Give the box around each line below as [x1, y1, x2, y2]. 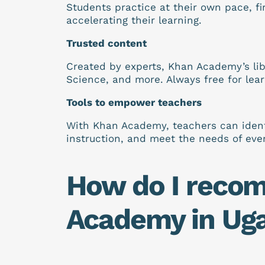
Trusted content [66, 37, 147, 50]
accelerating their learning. [66, 14, 202, 27]
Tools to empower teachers [66, 96, 202, 109]
